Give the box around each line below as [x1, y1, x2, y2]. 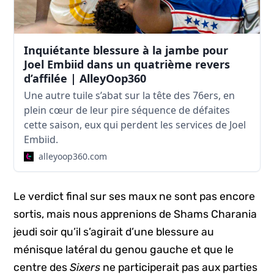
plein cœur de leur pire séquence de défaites [24, 103, 231, 117]
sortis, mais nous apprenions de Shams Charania [13, 208, 257, 221]
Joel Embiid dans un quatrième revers [24, 56, 231, 72]
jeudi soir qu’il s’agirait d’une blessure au [13, 226, 215, 239]
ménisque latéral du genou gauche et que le [13, 243, 234, 256]
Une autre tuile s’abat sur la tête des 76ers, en [24, 88, 235, 102]
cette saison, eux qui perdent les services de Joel [24, 117, 246, 131]
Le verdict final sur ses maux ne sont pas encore [13, 190, 256, 203]
